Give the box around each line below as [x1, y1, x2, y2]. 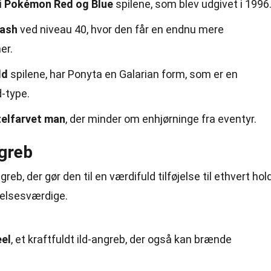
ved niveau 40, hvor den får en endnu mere [18, 23, 224, 36]
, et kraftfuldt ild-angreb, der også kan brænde [11, 233, 232, 246]
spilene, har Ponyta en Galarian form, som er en [8, 68, 238, 80]
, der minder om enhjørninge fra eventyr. [65, 113, 256, 125]
